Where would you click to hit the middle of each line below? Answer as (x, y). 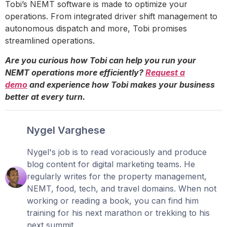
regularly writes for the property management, (117, 177)
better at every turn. (45, 97)
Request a (165, 72)
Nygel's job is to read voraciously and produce (117, 152)
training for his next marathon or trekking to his (118, 213)
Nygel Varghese (66, 130)
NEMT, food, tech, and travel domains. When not (121, 189)
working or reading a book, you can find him (112, 201)
